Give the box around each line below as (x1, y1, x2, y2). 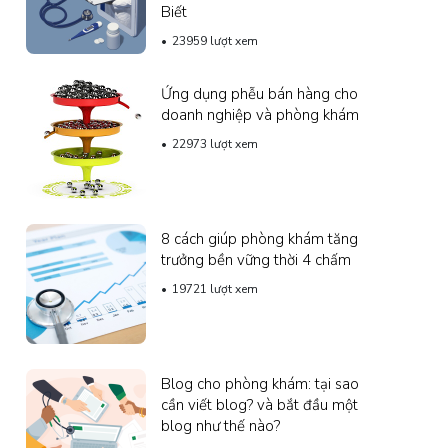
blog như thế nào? (161, 415, 280, 436)
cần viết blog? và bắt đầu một (161, 394, 358, 415)
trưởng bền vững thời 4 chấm (161, 249, 351, 270)
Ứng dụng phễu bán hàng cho (161, 83, 358, 104)
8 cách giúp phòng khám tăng (161, 228, 358, 249)
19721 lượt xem (172, 280, 258, 297)
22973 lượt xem (172, 135, 258, 152)
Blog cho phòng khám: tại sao (161, 373, 359, 394)
